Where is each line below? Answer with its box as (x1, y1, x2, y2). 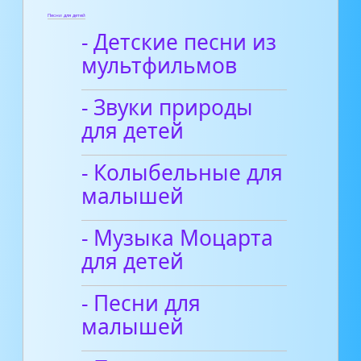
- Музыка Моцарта (81, 222, 274, 252)
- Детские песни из (81, 27, 277, 56)
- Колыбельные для (81, 157, 284, 187)
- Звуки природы (81, 92, 254, 122)
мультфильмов (81, 50, 238, 80)
